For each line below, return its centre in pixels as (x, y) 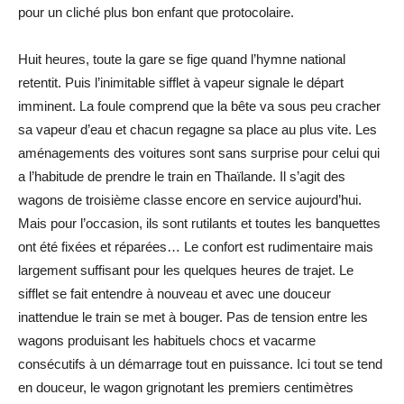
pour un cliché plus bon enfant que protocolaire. (156, 12)
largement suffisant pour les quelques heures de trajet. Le (186, 270)
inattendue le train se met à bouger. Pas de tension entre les (193, 317)
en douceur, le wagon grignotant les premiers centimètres (186, 387)
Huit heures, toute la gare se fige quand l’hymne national (182, 59)
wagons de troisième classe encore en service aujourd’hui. (190, 199)
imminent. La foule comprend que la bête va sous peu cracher (199, 106)
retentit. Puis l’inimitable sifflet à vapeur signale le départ (181, 82)
